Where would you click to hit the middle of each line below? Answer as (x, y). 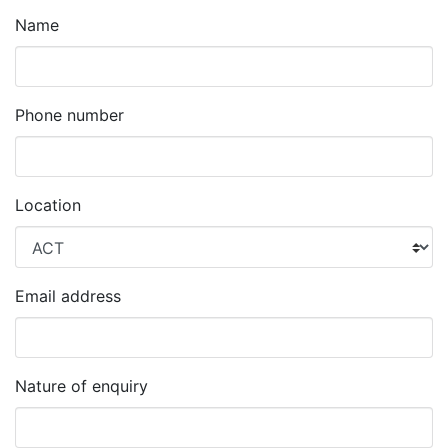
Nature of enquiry (81, 385)
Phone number (69, 115)
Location (48, 205)
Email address (68, 295)
